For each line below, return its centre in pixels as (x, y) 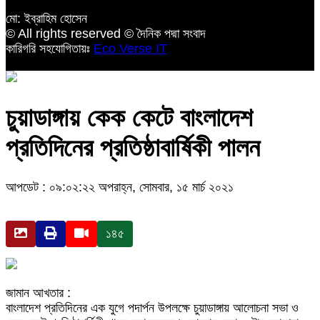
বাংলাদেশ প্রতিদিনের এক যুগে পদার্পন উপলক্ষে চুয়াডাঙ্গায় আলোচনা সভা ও (152, 308)
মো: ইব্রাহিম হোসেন (46, 19)
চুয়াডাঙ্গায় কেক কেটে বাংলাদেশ (129, 118)
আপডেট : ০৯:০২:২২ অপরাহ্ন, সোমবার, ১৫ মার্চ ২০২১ (120, 187)
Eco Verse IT (130, 49)
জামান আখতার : (38, 293)
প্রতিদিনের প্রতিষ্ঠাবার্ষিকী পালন (133, 148)
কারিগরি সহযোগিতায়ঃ (50, 49)
